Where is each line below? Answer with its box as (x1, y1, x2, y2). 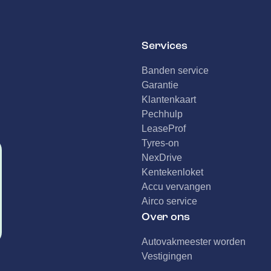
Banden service (141, 65, 209, 76)
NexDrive (141, 152, 182, 163)
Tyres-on (141, 138, 179, 148)
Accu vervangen (141, 181, 211, 192)
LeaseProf (141, 123, 186, 134)
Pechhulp (141, 109, 183, 119)
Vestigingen (141, 251, 192, 261)
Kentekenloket (141, 167, 203, 177)
